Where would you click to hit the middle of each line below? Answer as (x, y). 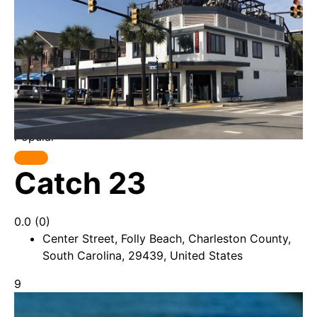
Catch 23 (80, 183)
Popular (35, 137)
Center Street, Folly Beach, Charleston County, (167, 238)
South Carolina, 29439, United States (143, 255)
